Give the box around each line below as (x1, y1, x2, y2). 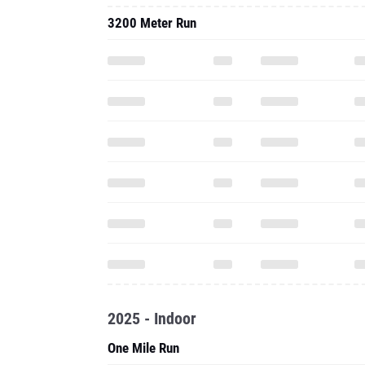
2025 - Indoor (108, 309, 196, 328)
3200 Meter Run (108, 15, 196, 31)
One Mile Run (108, 340, 179, 356)
